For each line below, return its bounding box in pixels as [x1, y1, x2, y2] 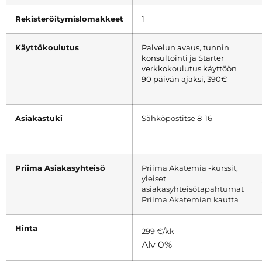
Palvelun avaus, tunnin [142, 43, 229, 53]
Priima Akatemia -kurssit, [142, 164, 238, 173]
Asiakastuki [15, 114, 63, 123]
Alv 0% [142, 239, 172, 251]
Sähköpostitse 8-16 [142, 114, 212, 123]
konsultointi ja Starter [142, 54, 224, 63]
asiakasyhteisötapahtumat [142, 185, 244, 194]
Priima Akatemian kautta [142, 195, 239, 205]
